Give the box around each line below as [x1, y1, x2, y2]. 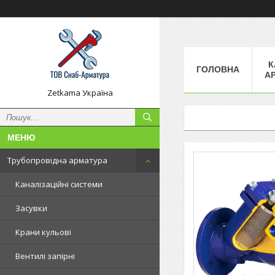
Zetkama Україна [47, 87, 113, 98]
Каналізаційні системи [15, 179, 103, 190]
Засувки [15, 203, 47, 214]
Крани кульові [15, 227, 71, 238]
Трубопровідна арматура [7, 155, 107, 166]
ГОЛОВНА [196, 64, 239, 74]
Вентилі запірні [15, 250, 75, 261]
